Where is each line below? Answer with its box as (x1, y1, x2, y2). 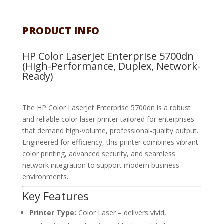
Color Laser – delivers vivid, (76, 208, 166, 218)
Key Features (22, 188, 89, 204)
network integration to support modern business (22, 160, 179, 170)
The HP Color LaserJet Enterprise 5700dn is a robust (22, 103, 191, 113)
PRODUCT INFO (22, 24, 99, 38)
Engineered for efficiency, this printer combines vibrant (22, 137, 198, 147)
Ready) (22, 69, 53, 83)
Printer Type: (29, 208, 76, 218)
